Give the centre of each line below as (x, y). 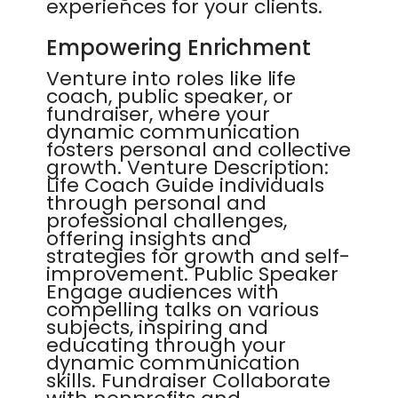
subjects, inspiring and (157, 327)
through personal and (156, 203)
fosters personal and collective (199, 150)
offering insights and (149, 239)
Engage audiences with (163, 292)
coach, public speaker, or (170, 96)
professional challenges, (167, 221)
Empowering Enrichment (179, 48)
